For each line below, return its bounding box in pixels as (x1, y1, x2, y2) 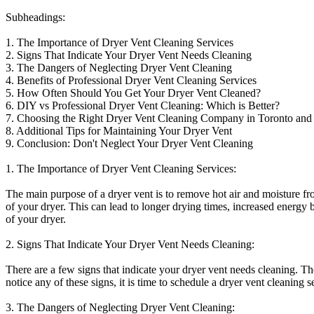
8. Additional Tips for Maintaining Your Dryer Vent (6, 124, 232, 137)
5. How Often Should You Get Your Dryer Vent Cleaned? (6, 86, 261, 99)
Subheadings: (6, 11, 65, 23)
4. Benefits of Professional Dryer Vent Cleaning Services (6, 74, 257, 86)
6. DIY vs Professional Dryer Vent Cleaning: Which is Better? (6, 99, 280, 111)
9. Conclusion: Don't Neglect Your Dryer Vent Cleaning (6, 137, 253, 149)
